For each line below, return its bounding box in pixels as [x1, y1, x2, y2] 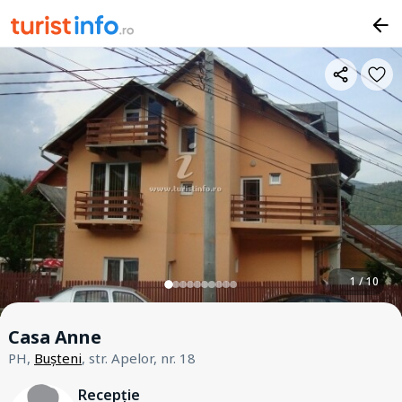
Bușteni [34, 348, 82, 367]
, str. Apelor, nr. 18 [82, 348, 196, 367]
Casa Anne [8, 324, 101, 349]
